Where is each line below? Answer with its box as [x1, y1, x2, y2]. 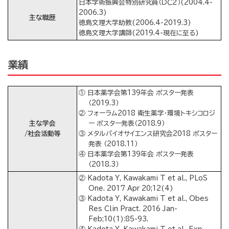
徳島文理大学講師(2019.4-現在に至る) [79, 30, 199, 37]
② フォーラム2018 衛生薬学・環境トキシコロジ [79, 110, 215, 117]
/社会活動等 [24, 130, 61, 138]
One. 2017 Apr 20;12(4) [88, 185, 174, 192]
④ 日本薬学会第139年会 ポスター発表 [79, 151, 194, 158]
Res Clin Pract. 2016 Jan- [88, 205, 178, 213]
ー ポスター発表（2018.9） [88, 120, 165, 127]
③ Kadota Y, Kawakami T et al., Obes [79, 195, 209, 202]
